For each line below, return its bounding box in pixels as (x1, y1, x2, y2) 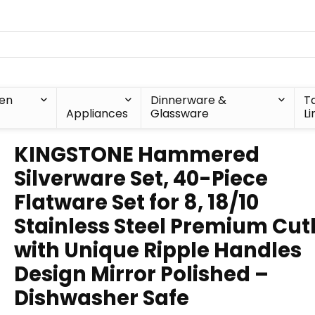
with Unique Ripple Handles (14, 236, 302, 264)
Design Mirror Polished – (14, 260, 269, 288)
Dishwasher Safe (14, 284, 189, 312)
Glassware (150, 105, 209, 122)
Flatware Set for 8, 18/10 (14, 188, 259, 217)
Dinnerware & (150, 92, 226, 108)
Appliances (65, 105, 128, 122)
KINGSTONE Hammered (14, 141, 259, 169)
